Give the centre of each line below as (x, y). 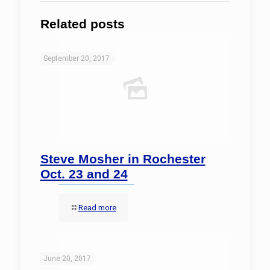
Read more (97, 208)
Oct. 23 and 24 (84, 174)
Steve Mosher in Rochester (123, 159)
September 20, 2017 (76, 58)
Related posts (82, 24)
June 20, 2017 (67, 259)
